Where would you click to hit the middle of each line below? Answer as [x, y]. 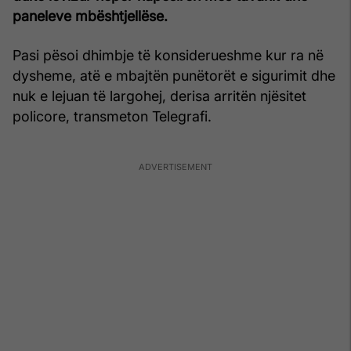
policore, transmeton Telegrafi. [112, 116]
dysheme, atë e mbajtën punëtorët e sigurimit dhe [174, 75]
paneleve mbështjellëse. [90, 16]
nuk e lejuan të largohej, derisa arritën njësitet [159, 96]
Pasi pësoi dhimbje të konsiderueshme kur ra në [168, 55]
